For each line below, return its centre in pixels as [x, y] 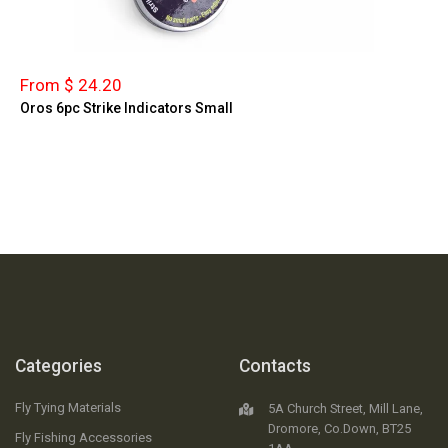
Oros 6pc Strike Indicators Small [126, 107]
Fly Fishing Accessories [83, 438]
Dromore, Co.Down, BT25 [339, 429]
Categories [58, 366]
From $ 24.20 [71, 84]
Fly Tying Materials [68, 408]
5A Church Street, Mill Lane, [345, 409]
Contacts [275, 366]
